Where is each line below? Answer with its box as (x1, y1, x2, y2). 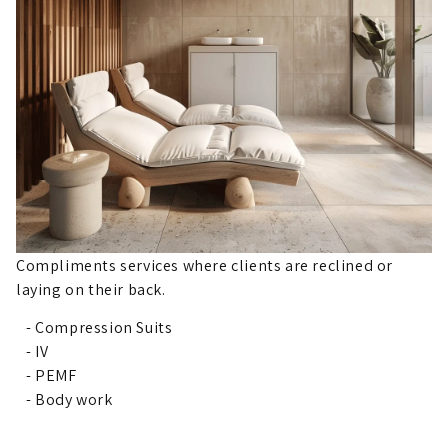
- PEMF (26, 365, 77, 386)
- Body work (26, 389, 113, 410)
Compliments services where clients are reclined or (16, 255, 394, 276)
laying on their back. (16, 279, 166, 300)
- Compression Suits (26, 317, 173, 338)
